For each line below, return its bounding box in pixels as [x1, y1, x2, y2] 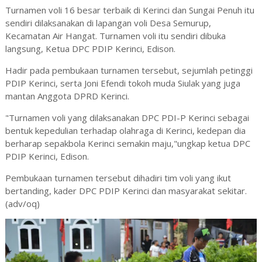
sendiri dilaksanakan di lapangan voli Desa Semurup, [5, 17, 211, 29]
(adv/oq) [5, 198, 40, 210]
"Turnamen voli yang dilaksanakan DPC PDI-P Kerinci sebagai [5, 112, 249, 124]
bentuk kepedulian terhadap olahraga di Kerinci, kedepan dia [5, 125, 246, 137]
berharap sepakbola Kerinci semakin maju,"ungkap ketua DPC [5, 137, 250, 150]
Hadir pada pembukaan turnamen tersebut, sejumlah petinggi [5, 64, 253, 77]
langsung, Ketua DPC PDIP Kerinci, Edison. [5, 43, 175, 55]
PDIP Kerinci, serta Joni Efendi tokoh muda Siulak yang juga [5, 77, 240, 89]
